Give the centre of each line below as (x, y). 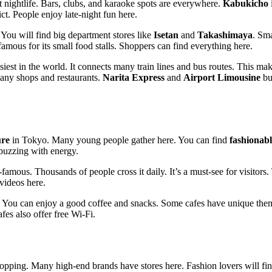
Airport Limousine (222, 78)
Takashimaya (225, 35)
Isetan (166, 35)
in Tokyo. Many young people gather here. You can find (120, 140)
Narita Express (134, 78)
